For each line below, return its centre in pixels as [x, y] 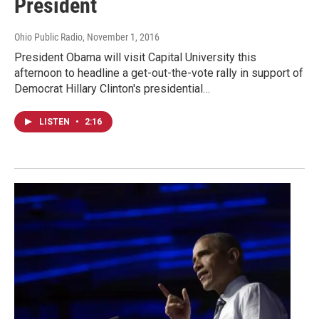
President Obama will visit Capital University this [135, 57]
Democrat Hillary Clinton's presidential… [112, 88]
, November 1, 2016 [121, 37]
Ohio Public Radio [48, 37]
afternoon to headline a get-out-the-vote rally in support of [159, 73]
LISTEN [56, 121]
